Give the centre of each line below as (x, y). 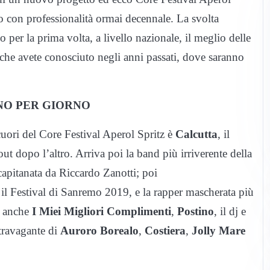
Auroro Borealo (99, 230)
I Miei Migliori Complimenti (102, 211)
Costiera (165, 230)
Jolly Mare (218, 230)
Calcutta (196, 134)
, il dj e (230, 211)
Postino (196, 211)
